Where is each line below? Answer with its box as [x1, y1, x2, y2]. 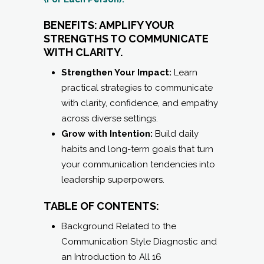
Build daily [153, 128, 199, 139]
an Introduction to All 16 [61, 251, 161, 262]
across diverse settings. [61, 113, 158, 124]
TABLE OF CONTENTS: [44, 199, 159, 212]
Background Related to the [61, 220, 176, 232]
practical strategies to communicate [61, 82, 213, 93]
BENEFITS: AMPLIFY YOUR [44, 18, 174, 31]
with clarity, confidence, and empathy [61, 97, 218, 108]
